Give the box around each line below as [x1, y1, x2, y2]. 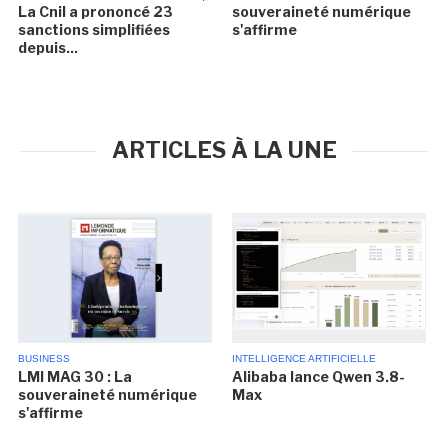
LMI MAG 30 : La [18, 368, 133, 386]
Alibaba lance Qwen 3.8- [231, 368, 405, 386]
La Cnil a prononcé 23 [18, 3, 174, 21]
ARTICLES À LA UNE [111, 137, 337, 164]
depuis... [18, 39, 79, 57]
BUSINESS [18, 353, 71, 365]
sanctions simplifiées [18, 21, 171, 39]
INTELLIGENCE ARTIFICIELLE [231, 353, 376, 365]
